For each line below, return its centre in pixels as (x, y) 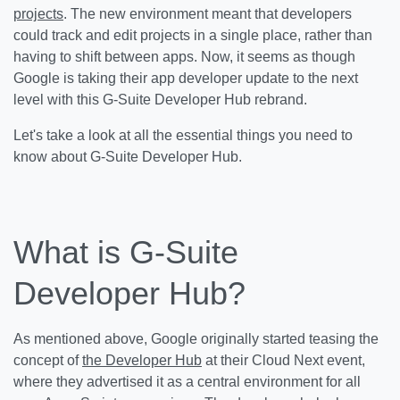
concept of (48, 360)
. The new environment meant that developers (208, 14)
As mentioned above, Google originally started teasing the (196, 339)
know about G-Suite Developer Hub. (128, 157)
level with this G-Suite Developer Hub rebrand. (160, 100)
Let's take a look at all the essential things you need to (183, 135)
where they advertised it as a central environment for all (187, 382)
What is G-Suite (126, 252)
